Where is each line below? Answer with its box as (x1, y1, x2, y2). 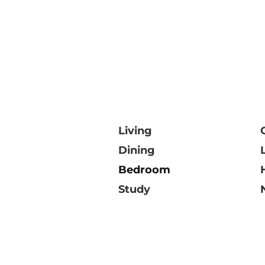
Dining (118, 144, 155, 157)
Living (118, 124, 152, 138)
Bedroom (118, 163, 170, 177)
